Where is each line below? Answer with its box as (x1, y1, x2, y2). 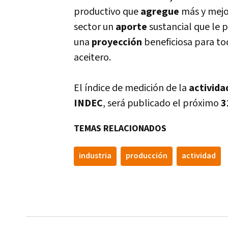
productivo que (74, 5, 140, 18)
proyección (92, 36, 142, 49)
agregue (140, 5, 179, 18)
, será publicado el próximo (103, 97, 221, 110)
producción (126, 151, 167, 161)
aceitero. (74, 51, 111, 64)
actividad (182, 151, 216, 161)
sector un (74, 20, 116, 34)
